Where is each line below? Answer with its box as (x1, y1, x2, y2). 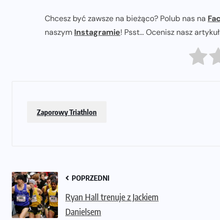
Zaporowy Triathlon (37, 107, 97, 116)
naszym (45, 27, 74, 38)
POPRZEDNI (70, 173, 110, 182)
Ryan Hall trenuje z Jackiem (65, 191, 159, 202)
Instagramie (74, 27, 120, 38)
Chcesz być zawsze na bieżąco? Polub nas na (45, 13, 208, 24)
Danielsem (65, 205, 101, 217)
